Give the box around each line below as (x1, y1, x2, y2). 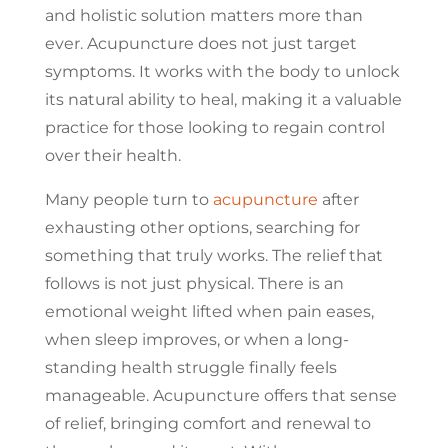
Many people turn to (44, 189, 213, 209)
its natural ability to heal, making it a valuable (44, 89, 402, 109)
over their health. (44, 145, 181, 165)
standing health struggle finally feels (44, 357, 337, 377)
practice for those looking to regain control (44, 117, 385, 137)
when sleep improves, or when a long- (44, 329, 349, 349)
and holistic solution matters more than (44, 5, 363, 25)
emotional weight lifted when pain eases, (44, 301, 374, 321)
